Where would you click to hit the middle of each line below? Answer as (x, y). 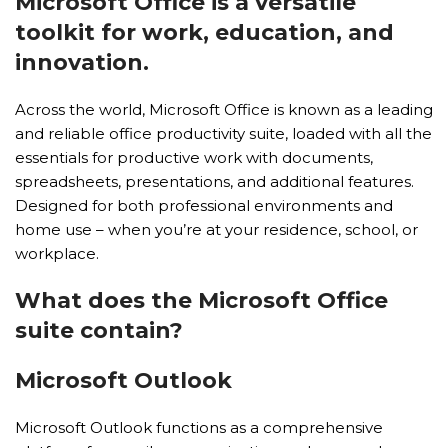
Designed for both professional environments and (204, 205)
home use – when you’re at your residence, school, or (216, 229)
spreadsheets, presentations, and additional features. (214, 181)
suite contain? (99, 330)
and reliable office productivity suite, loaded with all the (223, 133)
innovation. (82, 62)
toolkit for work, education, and (204, 32)
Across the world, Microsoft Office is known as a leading (224, 109)
